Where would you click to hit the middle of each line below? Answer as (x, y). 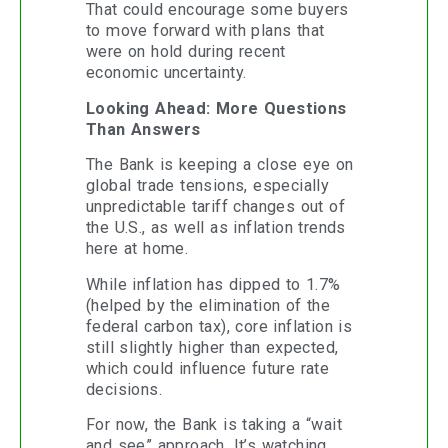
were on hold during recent (186, 52)
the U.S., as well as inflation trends (216, 228)
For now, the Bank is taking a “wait (214, 424)
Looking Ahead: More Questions (216, 108)
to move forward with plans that (205, 31)
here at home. (137, 249)
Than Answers (143, 129)
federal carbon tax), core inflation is (219, 326)
